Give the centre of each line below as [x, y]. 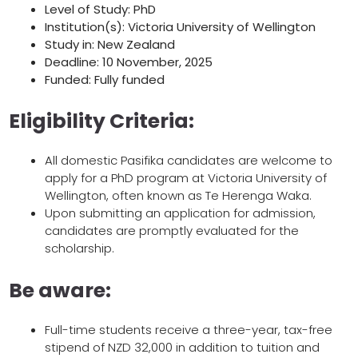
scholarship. [80, 249]
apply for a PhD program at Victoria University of [186, 178]
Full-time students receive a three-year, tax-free [189, 329]
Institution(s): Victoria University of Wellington [180, 26]
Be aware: [60, 290]
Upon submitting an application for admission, [180, 213]
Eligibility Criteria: [101, 121]
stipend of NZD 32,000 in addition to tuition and [182, 347]
